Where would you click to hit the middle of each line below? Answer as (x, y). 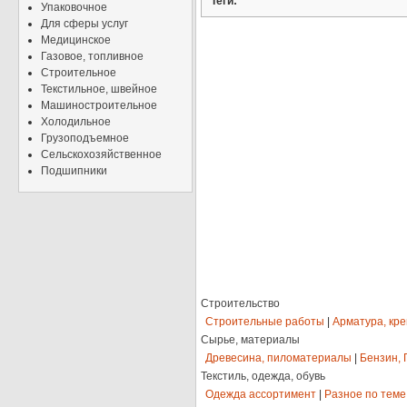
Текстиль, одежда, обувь (263, 377)
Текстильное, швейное (99, 89)
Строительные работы (265, 322)
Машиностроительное (99, 105)
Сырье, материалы (250, 340)
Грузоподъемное (85, 138)
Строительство (240, 304)
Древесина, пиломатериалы (278, 358)
